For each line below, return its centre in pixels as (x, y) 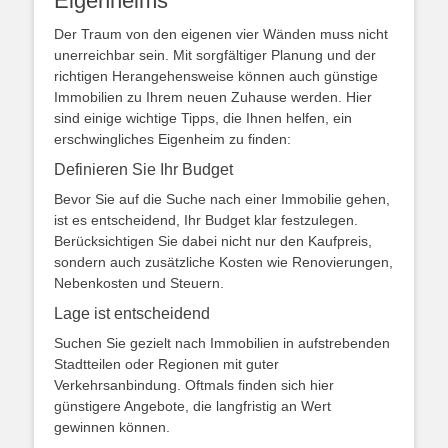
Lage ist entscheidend (132, 313)
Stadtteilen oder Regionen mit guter (166, 364)
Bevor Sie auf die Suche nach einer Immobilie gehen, (222, 199)
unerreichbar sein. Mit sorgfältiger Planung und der (215, 55)
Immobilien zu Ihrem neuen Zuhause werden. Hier (213, 97)
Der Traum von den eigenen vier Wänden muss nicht (221, 34)
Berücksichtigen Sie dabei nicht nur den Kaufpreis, (213, 241)
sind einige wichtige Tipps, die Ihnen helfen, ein (203, 118)
